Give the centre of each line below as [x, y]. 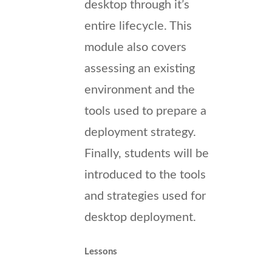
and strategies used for [145, 196]
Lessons [101, 251]
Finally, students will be [147, 153]
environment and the [140, 90]
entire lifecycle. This [138, 26]
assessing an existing [140, 68]
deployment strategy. [140, 132]
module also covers [135, 47]
